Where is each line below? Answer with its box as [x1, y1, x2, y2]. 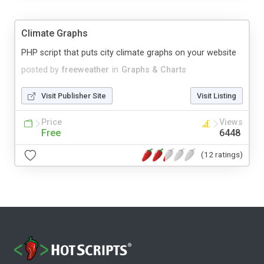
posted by [21, 64, 59, 75]
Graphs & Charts [121, 64, 186, 75]
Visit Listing [197, 91, 236, 100]
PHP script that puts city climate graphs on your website [21, 47, 236, 58]
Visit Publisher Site [41, 91, 106, 100]
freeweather [62, 64, 109, 75]
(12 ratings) [201, 150, 243, 160]
